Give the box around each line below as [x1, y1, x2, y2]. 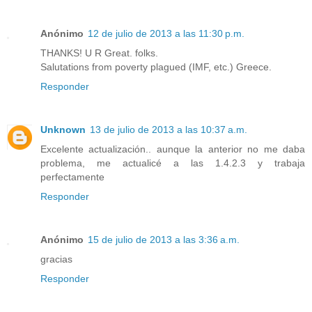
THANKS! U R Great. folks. [40, 47, 158, 59]
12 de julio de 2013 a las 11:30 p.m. [88, 28, 244, 40]
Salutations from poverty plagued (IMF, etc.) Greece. [40, 61, 272, 73]
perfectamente [40, 171, 104, 183]
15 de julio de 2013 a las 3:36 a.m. [88, 234, 240, 246]
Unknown [40, 124, 86, 136]
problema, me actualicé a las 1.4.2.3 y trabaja [40, 157, 305, 169]
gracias [40, 253, 72, 265]
